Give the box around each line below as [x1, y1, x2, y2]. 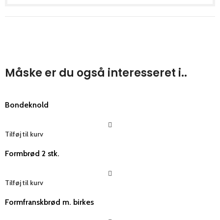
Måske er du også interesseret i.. [5, 65, 187, 81]
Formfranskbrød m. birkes [5, 197, 94, 207]
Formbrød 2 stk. [5, 148, 59, 158]
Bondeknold [5, 100, 49, 110]
